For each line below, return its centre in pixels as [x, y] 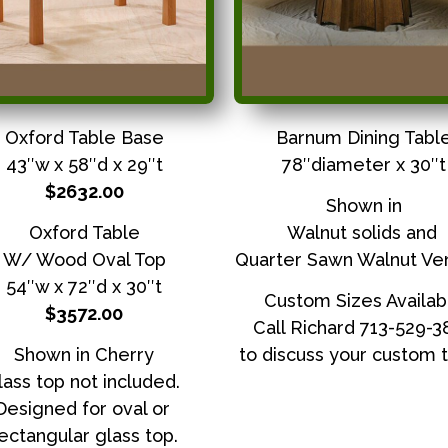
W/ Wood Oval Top [84, 259]
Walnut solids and [364, 232]
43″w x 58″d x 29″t [84, 164]
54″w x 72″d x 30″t [84, 286]
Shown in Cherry [84, 355]
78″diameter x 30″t [364, 164]
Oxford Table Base [84, 137]
